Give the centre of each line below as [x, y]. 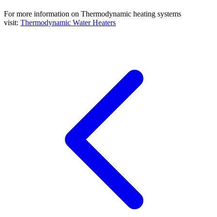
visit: [12, 23]
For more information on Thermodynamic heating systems [93, 14]
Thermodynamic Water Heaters [68, 23]
